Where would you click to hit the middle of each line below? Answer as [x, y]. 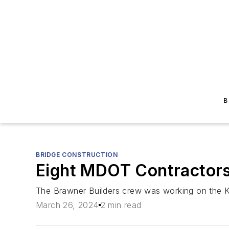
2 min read [121, 205]
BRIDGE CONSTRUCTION [77, 155]
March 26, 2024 [67, 205]
